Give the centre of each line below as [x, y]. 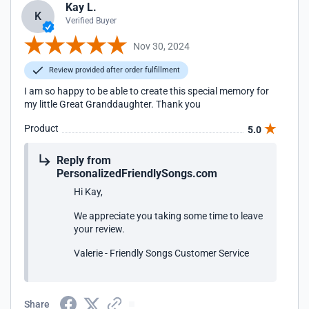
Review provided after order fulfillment [113, 70]
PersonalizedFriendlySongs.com [137, 173]
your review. [99, 229]
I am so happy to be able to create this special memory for [147, 91]
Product [41, 128]
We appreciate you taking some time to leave [168, 216]
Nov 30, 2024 [161, 46]
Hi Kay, [88, 192]
